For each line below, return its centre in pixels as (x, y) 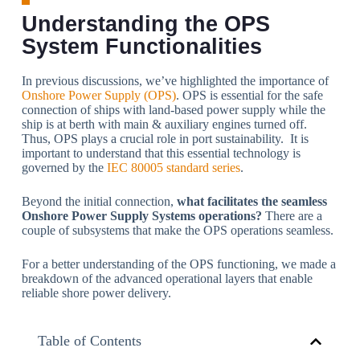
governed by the (62, 168)
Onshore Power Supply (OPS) (98, 95)
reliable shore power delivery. (96, 293)
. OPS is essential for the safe (249, 95)
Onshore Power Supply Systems (110, 216)
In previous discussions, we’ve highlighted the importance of (175, 81)
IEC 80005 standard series (172, 168)
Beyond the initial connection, (99, 201)
